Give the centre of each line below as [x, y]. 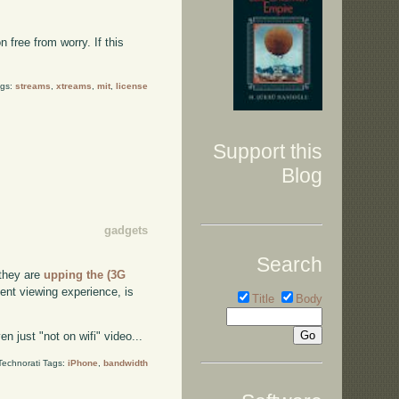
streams [33, 85]
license [131, 85]
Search [289, 264]
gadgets [126, 230]
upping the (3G [85, 274]
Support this [268, 152]
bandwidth [125, 363]
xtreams [73, 85]
